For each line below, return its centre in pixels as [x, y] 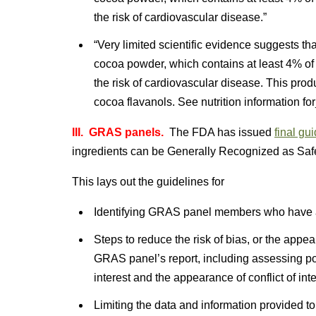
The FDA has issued [219, 132]
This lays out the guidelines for [148, 182]
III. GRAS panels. [118, 132]
